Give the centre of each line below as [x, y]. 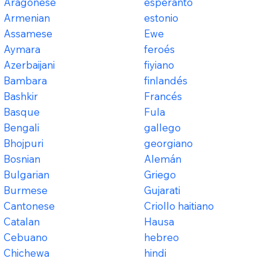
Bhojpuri [24, 143]
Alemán [163, 159]
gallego [163, 128]
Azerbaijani [30, 65]
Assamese [28, 34]
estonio [162, 18]
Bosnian [22, 159]
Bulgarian [27, 175]
